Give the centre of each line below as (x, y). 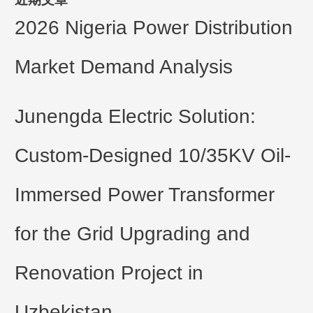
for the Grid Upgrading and (133, 233)
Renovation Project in (109, 272)
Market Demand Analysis (124, 66)
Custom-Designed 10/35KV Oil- (153, 155)
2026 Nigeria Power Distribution (154, 27)
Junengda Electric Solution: (136, 116)
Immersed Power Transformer (145, 194)
